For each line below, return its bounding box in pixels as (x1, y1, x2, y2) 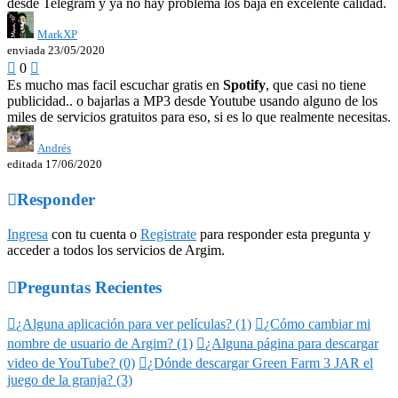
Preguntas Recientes (17, 277, 162, 297)
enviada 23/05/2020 (7, 43, 105, 57)
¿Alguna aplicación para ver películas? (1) (16, 316, 251, 332)
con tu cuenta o (48, 227, 140, 243)
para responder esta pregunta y (196, 227, 370, 243)
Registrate (140, 227, 196, 243)
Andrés (37, 140, 71, 155)
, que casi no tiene (266, 76, 366, 92)
